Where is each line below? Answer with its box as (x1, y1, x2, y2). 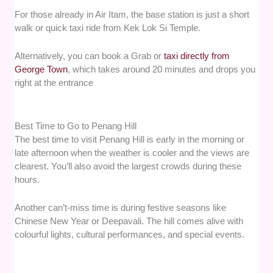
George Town (15, 64, 68, 75)
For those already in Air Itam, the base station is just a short (15, 9, 250, 20)
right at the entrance (15, 77, 94, 88)
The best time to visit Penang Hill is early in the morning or (15, 134, 245, 145)
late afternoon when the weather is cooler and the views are (15, 147, 250, 158)
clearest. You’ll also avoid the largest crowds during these (15, 161, 242, 172)
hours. (15, 174, 40, 185)
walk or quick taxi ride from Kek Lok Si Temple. (15, 23, 201, 34)
